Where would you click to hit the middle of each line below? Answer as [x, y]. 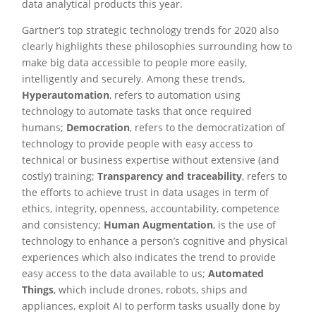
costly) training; [60, 176]
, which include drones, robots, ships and [151, 290]
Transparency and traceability [170, 176]
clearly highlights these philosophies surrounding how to [157, 46]
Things [38, 290]
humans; [44, 127]
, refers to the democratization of [208, 127]
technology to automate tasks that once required [137, 111]
